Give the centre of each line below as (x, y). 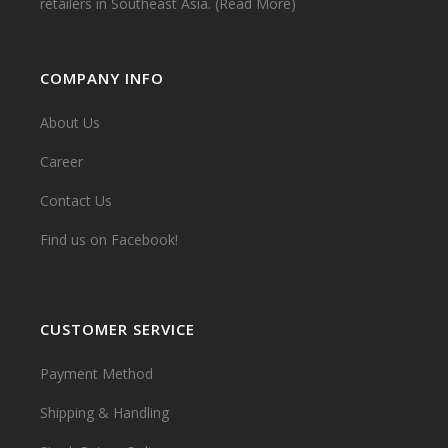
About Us (70, 122)
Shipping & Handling (104, 412)
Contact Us (76, 200)
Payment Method (96, 373)
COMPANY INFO (102, 78)
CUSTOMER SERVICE (117, 329)
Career (61, 161)
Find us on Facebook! (109, 239)
